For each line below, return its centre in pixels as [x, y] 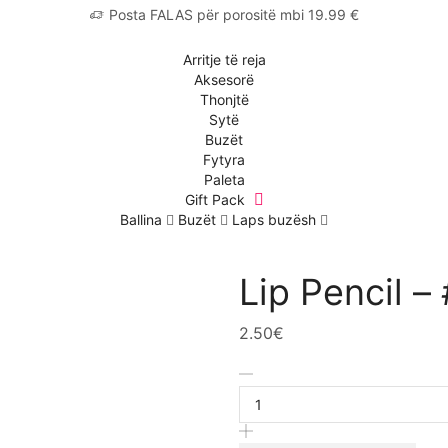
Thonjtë [224, 99]
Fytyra [224, 159]
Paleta [224, 179]
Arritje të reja [224, 59]
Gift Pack [216, 199]
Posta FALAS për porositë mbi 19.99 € [233, 14]
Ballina [141, 219]
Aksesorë [224, 79]
